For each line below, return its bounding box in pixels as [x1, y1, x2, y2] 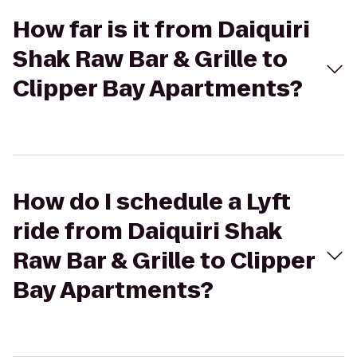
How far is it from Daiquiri [13, 14, 310, 45]
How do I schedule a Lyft [13, 186, 291, 218]
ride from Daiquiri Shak [13, 216, 282, 247]
